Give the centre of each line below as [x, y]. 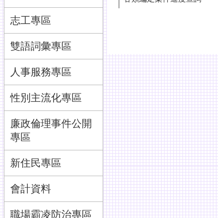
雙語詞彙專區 [41, 46]
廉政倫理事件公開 [51, 123]
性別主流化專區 [46, 98]
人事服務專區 [41, 72]
